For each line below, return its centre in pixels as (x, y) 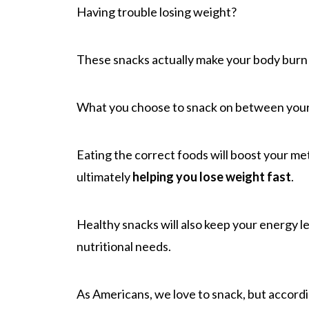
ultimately (104, 176)
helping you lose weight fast (212, 176)
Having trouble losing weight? (157, 11)
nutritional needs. (124, 246)
